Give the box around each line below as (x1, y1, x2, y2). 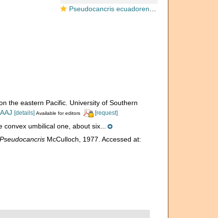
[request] (94, 109, 118, 116)
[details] (14, 109, 35, 116)
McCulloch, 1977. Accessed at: (44, 135, 141, 143)
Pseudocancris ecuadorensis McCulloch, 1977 (69, 5, 149, 13)
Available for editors (36, 110, 80, 116)
